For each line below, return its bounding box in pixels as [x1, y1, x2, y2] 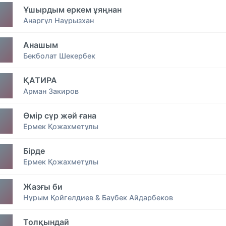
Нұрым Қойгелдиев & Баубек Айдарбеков [23, 193, 173, 202]
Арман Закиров [23, 87, 79, 96]
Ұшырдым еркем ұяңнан [23, 4, 122, 15]
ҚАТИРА [23, 75, 57, 86]
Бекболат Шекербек [23, 51, 95, 60]
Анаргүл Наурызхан [23, 16, 94, 25]
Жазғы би [23, 181, 63, 192]
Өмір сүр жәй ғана [23, 110, 96, 121]
